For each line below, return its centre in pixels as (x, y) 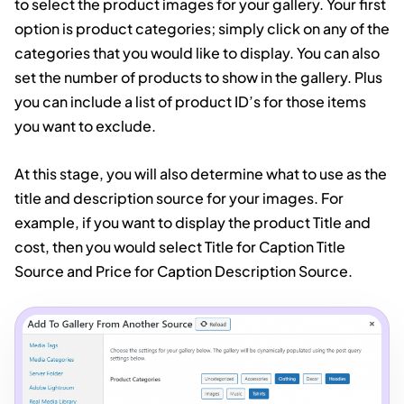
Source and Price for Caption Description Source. (184, 271)
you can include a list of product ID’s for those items (190, 101)
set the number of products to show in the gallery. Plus (198, 77)
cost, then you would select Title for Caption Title (180, 246)
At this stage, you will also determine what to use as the (201, 173)
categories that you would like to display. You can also (197, 52)
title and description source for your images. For (179, 197)
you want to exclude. (85, 125)
